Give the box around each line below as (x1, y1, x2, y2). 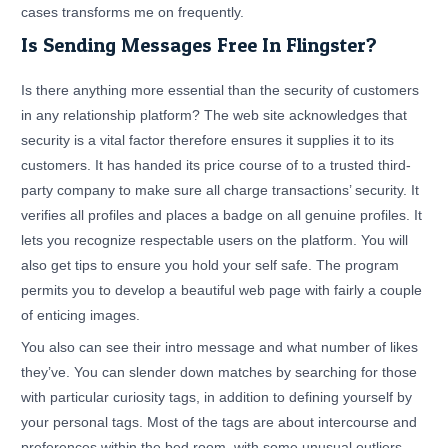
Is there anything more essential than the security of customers (21, 82, 420, 98)
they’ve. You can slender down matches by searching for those (21, 364, 418, 380)
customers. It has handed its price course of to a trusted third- (21, 157, 412, 173)
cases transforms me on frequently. (21, 5, 245, 21)
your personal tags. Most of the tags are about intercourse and (21, 414, 418, 430)
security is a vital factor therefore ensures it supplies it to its (21, 132, 395, 148)
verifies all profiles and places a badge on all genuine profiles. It (21, 207, 423, 223)
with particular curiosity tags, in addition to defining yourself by (21, 389, 413, 405)
